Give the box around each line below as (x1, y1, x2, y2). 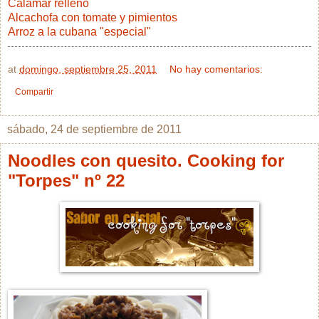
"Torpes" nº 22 (8, 171, 125, 191)
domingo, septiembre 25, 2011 (19, 63, 157, 75)
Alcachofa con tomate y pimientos (8, 11, 177, 24)
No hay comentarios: (169, 63, 263, 75)
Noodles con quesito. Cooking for (8, 151, 284, 171)
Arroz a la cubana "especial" (8, 26, 151, 38)
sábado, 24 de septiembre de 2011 (7, 123, 182, 136)
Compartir (15, 87, 53, 98)
